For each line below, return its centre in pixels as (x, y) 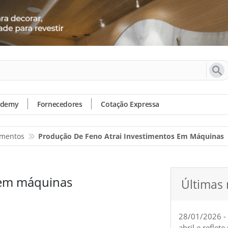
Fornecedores (60, 104)
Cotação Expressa (130, 104)
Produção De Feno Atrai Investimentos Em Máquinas (131, 136)
